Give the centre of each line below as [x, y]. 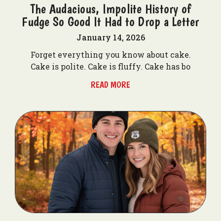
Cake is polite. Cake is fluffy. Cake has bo [110, 66]
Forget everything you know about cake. [110, 55]
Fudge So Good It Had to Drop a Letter [110, 21]
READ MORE [110, 85]
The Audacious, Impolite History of [110, 9]
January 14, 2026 [110, 37]
